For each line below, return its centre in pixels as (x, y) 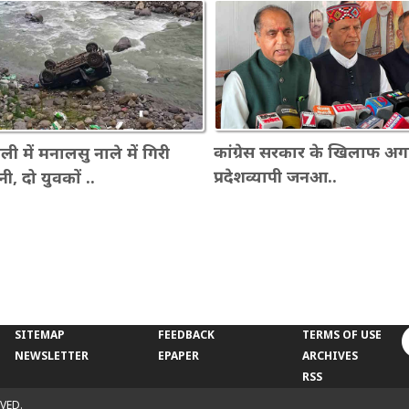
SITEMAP (39, 334)
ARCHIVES (330, 355)
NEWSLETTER (51, 355)
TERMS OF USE (342, 334)
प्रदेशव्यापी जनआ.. (275, 176)
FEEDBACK (187, 334)
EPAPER (179, 355)
